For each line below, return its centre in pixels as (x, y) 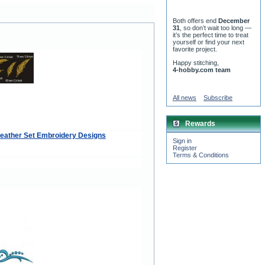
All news (185, 98)
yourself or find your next (209, 42)
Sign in (182, 141)
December (234, 21)
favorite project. (195, 49)
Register (185, 148)
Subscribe (218, 98)
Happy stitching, (196, 63)
